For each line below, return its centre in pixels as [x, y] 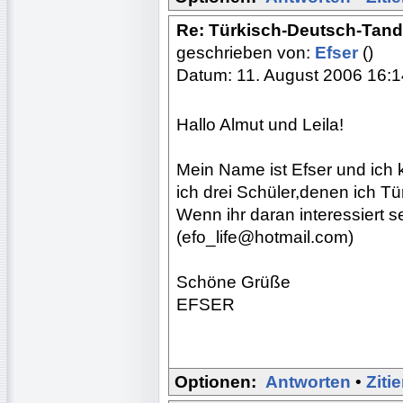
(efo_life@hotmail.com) [265, 237]
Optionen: [215, 381]
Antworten [308, 381]
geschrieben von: [246, 52]
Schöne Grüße [233, 282]
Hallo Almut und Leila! [260, 124]
